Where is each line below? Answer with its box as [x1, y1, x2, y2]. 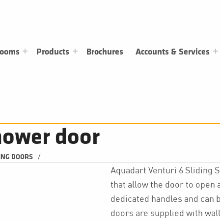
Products [36, 47, 70, 56]
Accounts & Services [136, 47, 210, 56]
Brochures [86, 47, 124, 56]
